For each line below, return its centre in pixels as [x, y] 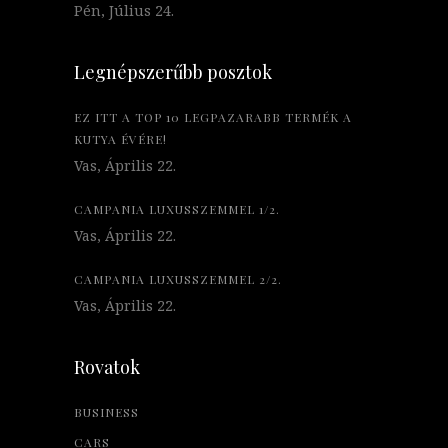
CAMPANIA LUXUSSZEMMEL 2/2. [178, 278]
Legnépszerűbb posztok [173, 71]
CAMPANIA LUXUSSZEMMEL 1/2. [177, 208]
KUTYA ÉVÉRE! [120, 138]
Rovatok [107, 366]
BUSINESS [106, 411]
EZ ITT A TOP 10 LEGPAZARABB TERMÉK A [213, 116]
